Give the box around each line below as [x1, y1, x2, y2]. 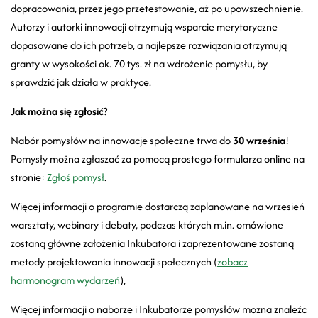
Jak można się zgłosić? [11, 103, 107, 119]
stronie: [11, 169, 47, 185]
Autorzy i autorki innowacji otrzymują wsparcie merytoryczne [11, 18, 278, 34]
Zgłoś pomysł [47, 169, 104, 185]
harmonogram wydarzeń [11, 272, 120, 287]
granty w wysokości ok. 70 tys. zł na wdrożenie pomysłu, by [11, 55, 268, 71]
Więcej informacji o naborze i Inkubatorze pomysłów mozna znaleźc [11, 301, 307, 317]
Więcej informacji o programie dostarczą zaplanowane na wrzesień [11, 198, 305, 214]
